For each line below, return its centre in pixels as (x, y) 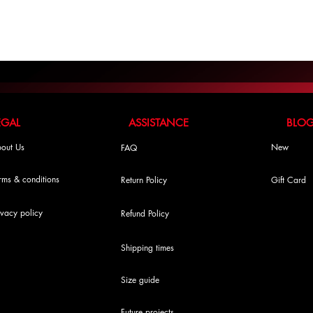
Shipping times (147, 248)
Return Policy (144, 180)
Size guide (140, 280)
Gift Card (289, 180)
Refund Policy (145, 213)
